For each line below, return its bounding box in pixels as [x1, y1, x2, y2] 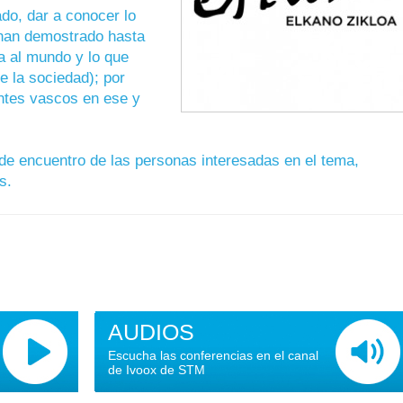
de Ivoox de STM [108, 362, 205, 377]
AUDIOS [108, 318, 194, 345]
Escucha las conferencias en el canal [108, 347, 318, 363]
